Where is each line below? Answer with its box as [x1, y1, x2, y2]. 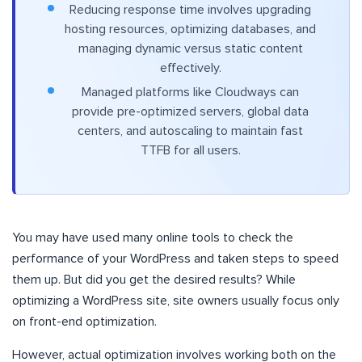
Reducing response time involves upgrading [69, 3, 311, 17]
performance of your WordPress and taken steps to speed [12, 252, 339, 266]
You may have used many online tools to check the [12, 231, 293, 245]
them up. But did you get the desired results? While [12, 273, 296, 287]
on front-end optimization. [12, 315, 157, 329]
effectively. [159, 61, 221, 75]
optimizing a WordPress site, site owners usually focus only [12, 294, 339, 308]
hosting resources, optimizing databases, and [65, 23, 316, 36]
